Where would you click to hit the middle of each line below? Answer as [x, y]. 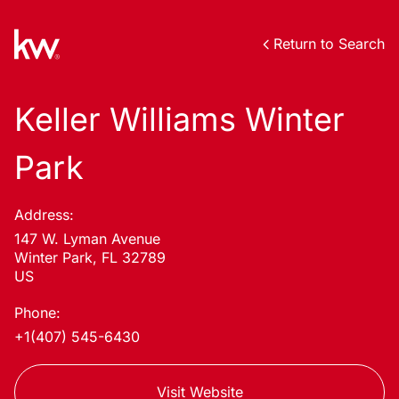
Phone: [37, 313]
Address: [44, 215]
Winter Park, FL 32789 [90, 257]
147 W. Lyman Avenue [87, 239]
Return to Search [329, 44]
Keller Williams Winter [179, 119]
